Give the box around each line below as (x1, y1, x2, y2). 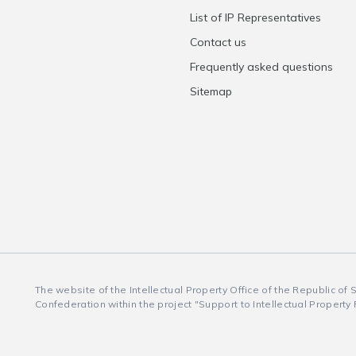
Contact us (190, 35, 246, 49)
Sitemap (190, 84, 232, 99)
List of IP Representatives (190, 10, 321, 25)
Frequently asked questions (190, 60, 333, 74)
